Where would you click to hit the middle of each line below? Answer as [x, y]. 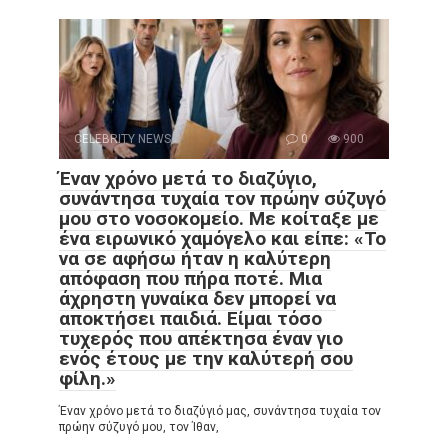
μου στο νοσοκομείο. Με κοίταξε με [219, 219]
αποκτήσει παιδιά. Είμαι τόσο [190, 319]
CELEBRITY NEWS [122, 139]
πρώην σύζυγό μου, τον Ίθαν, [139, 427]
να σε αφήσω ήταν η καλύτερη [195, 259]
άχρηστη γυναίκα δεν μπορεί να [197, 299]
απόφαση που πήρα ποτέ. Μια [190, 279]
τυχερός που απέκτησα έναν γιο [201, 339]
